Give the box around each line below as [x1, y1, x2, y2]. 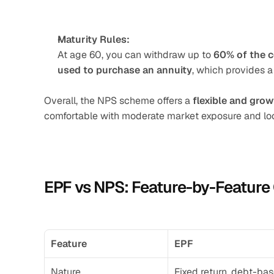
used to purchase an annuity [57, 64, 192, 76]
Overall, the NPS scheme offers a [44, 94, 193, 107]
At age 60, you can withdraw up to [57, 48, 213, 61]
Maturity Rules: [57, 33, 130, 46]
